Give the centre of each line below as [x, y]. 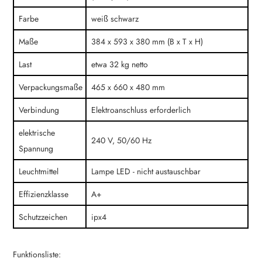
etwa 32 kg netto [120, 65]
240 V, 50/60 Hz [122, 141]
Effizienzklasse [44, 194]
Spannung [36, 149]
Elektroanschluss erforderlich [141, 110]
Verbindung [39, 110]
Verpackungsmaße [51, 87]
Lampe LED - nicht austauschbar [146, 172]
